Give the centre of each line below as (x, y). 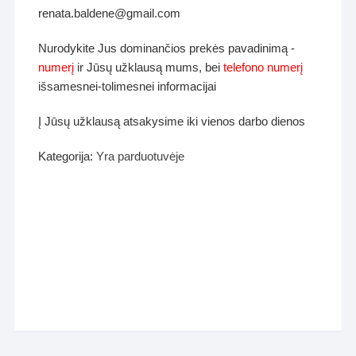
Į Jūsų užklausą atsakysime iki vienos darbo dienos (172, 121)
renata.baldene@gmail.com (110, 13)
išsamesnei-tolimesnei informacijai (128, 86)
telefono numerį (263, 67)
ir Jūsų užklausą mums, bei (149, 67)
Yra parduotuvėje (141, 156)
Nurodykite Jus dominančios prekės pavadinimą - (167, 48)
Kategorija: (68, 156)
